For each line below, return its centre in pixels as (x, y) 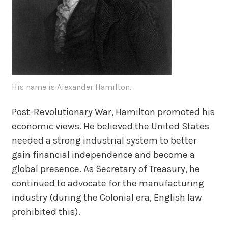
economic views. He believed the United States (110, 126)
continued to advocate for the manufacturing (108, 183)
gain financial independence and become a (103, 154)
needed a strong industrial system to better (104, 140)
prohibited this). (46, 211)
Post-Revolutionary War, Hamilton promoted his (113, 112)
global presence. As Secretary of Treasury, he (106, 169)
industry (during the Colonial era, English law (107, 197)
